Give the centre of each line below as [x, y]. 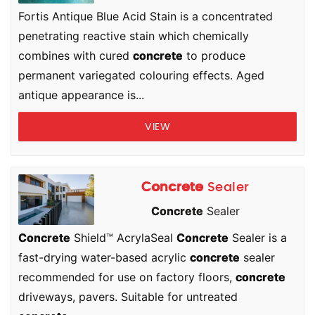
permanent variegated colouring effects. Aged [141, 75]
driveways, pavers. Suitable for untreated [128, 297]
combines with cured [76, 56]
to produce [214, 56]
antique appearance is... [81, 95]
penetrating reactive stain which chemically [134, 36]
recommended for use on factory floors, [127, 277]
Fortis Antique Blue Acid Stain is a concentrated [146, 16]
